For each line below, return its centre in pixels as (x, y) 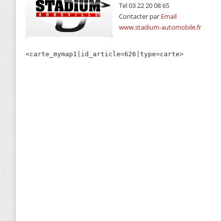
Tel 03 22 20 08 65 (144, 5)
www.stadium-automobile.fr (160, 27)
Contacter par (140, 16)
